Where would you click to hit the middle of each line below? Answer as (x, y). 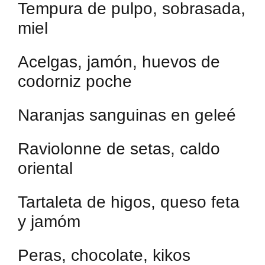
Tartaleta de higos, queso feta (129, 202)
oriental (45, 168)
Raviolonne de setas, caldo (119, 149)
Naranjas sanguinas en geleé (127, 115)
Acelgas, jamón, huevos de (119, 62)
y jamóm (49, 222)
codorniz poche (75, 81)
